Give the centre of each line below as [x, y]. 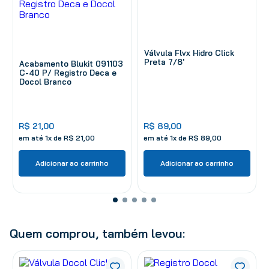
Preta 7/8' [164, 62]
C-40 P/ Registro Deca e [68, 72]
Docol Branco [45, 81]
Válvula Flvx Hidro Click [189, 53]
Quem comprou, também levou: [97, 233]
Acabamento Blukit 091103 [71, 63]
